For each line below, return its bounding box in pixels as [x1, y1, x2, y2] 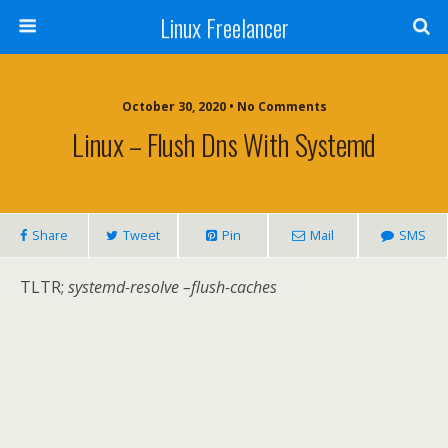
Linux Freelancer [159, 9, 289, 45]
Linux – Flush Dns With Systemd [72, 123, 376, 165]
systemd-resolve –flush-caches [68, 276, 277, 298]
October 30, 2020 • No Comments [121, 98, 327, 115]
